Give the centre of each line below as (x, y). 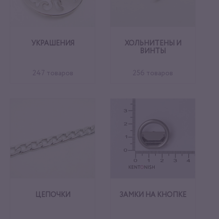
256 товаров (153, 73)
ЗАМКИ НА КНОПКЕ (153, 195)
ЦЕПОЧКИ (53, 195)
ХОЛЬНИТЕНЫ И (153, 44)
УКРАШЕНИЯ (53, 44)
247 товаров (53, 73)
